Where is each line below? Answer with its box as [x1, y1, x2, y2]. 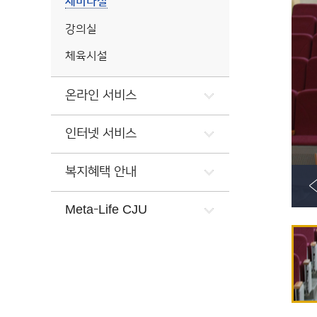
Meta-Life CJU [65, 203, 147, 217]
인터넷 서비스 [65, 127, 137, 141]
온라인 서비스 [65, 88, 137, 103]
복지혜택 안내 [65, 165, 137, 179]
